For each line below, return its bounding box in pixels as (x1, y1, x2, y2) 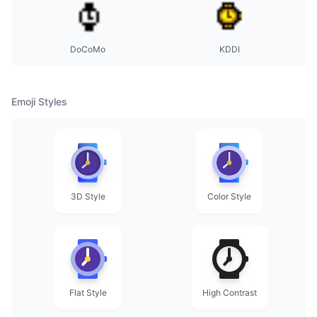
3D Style (70, 191, 105, 202)
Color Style (207, 191, 251, 202)
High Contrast (202, 287, 257, 298)
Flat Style (69, 287, 107, 298)
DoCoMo (70, 44, 105, 54)
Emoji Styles (11, 96, 67, 108)
